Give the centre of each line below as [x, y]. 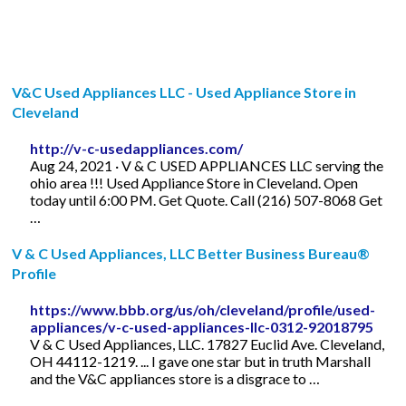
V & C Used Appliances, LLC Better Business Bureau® [191, 253]
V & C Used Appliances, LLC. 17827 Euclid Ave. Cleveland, [208, 343]
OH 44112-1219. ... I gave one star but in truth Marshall [201, 361]
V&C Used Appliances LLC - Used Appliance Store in [184, 92]
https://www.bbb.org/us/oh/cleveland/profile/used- [203, 309]
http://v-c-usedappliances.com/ [137, 148]
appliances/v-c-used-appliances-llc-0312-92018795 [202, 326]
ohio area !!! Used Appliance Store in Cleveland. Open [194, 182]
